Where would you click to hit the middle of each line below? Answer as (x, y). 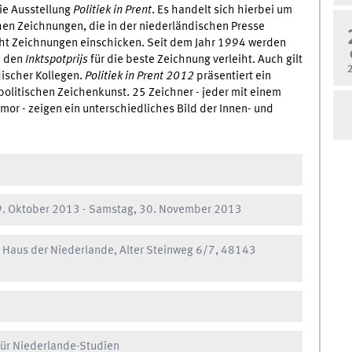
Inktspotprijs (56, 59)
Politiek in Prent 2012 (139, 76)
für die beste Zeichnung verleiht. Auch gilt (195, 59)
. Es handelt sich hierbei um (222, 10)
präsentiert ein (232, 76)
